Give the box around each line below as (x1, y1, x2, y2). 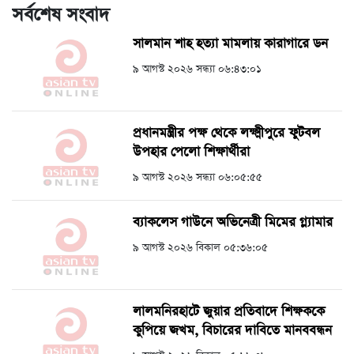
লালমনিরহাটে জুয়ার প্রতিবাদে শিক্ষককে (133, 303, 325, 322)
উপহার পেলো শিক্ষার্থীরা (133, 143, 250, 162)
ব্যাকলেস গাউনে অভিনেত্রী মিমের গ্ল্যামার (133, 213, 333, 232)
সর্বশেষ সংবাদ (12, 2, 109, 28)
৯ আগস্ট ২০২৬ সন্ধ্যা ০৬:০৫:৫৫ (133, 170, 262, 186)
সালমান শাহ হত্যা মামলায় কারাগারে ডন (133, 35, 328, 54)
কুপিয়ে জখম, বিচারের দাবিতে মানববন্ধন (133, 322, 332, 341)
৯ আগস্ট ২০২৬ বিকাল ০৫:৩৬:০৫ (133, 240, 268, 256)
